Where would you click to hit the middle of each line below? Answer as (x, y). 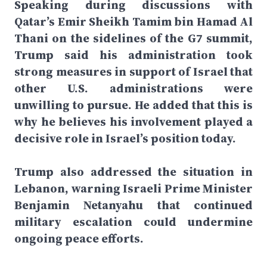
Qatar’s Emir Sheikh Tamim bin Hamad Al (133, 21)
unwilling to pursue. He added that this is (133, 105)
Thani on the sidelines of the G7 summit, (133, 38)
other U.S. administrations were (133, 88)
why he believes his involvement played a (133, 122)
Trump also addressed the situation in (133, 172)
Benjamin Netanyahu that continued (133, 205)
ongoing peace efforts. (79, 238)
